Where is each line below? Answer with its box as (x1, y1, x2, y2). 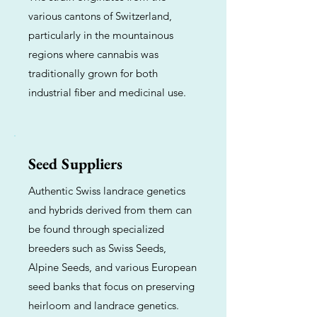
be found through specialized (28, 222, 164, 236)
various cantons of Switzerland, (28, 9, 172, 23)
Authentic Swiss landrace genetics (28, 184, 185, 197)
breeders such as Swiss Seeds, (28, 241, 166, 255)
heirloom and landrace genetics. (28, 299, 179, 312)
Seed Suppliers (28, 154, 122, 174)
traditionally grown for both (28, 67, 158, 80)
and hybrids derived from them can (28, 203, 192, 217)
